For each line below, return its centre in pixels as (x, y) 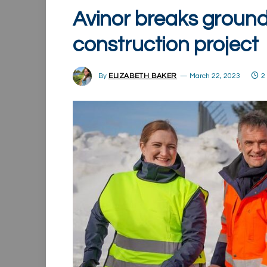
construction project (166, 45)
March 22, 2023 (215, 76)
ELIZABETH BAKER (143, 76)
